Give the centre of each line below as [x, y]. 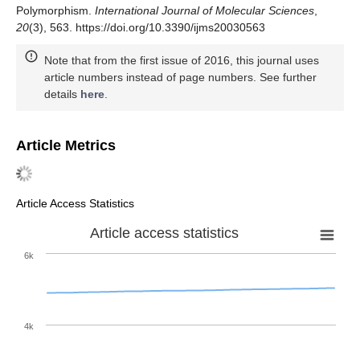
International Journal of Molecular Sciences [205, 10]
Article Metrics [66, 145]
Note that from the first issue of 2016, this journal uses [182, 60]
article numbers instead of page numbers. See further [180, 77]
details [62, 94]
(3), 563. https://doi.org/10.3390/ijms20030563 [147, 27]
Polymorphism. [55, 10]
